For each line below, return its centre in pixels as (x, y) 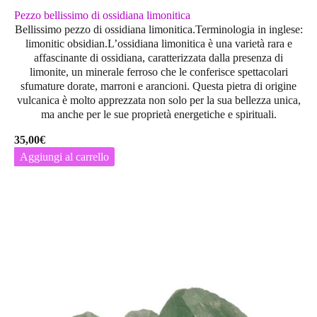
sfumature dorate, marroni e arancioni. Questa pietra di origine (158, 86)
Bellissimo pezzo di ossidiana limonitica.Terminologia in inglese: (158, 30)
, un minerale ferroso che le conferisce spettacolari (177, 72)
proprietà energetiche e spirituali (202, 115)
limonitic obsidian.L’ (71, 44)
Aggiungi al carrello (64, 157)
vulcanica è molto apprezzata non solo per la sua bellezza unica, (158, 100)
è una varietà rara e (248, 44)
